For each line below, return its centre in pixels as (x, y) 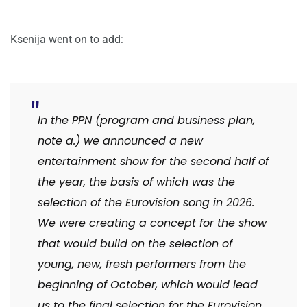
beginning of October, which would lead (148, 285)
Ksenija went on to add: (67, 40)
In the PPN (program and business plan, (146, 121)
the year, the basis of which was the (136, 182)
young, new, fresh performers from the (142, 265)
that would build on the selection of (135, 244)
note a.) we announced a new (120, 141)
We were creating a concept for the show (152, 223)
